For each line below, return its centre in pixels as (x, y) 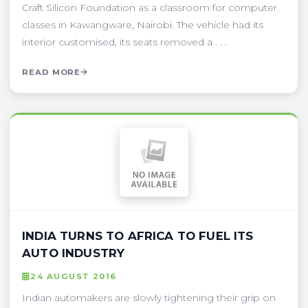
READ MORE (52, 72)
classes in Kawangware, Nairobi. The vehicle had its (143, 24)
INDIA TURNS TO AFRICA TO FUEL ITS (138, 235)
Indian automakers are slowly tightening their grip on (149, 297)
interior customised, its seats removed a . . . (124, 42)
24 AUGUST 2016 (74, 276)
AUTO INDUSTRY (74, 253)
